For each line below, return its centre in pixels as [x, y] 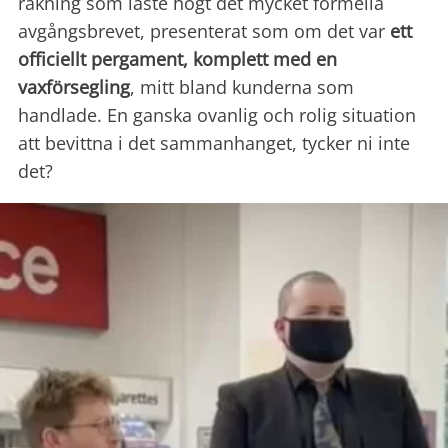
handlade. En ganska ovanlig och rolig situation [217, 115]
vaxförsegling [74, 87]
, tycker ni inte [351, 143]
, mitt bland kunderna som [242, 87]
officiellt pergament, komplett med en [177, 59]
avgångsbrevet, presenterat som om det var [204, 31]
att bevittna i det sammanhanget [155, 143]
